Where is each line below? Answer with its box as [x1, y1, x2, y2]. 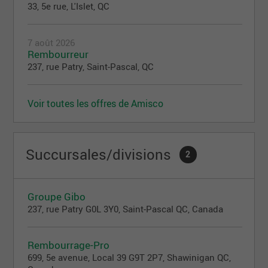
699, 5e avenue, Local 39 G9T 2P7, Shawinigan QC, [28, 251, 232, 264]
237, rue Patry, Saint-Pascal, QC [28, 60, 154, 73]
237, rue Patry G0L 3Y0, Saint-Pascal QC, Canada [28, 203, 224, 215]
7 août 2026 [28, 36, 75, 49]
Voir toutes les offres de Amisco [28, 97, 164, 111]
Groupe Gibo [28, 190, 86, 204]
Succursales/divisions [26, 145, 175, 165]
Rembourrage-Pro [28, 238, 110, 252]
